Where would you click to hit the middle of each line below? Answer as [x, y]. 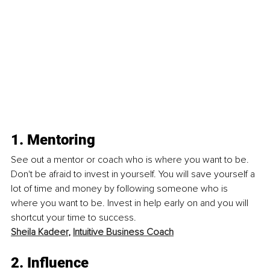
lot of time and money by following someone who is [121, 188]
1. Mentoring [53, 140]
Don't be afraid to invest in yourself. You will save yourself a [134, 174]
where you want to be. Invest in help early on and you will [131, 203]
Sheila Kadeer [39, 232]
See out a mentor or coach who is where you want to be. [131, 159]
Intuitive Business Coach [123, 232]
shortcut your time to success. [75, 217]
